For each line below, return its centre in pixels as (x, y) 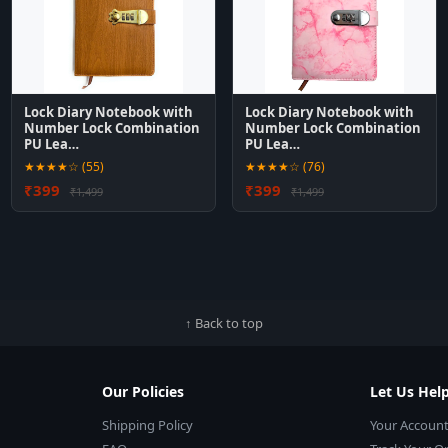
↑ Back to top (224, 323)
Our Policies (143, 391)
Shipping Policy (148, 425)
